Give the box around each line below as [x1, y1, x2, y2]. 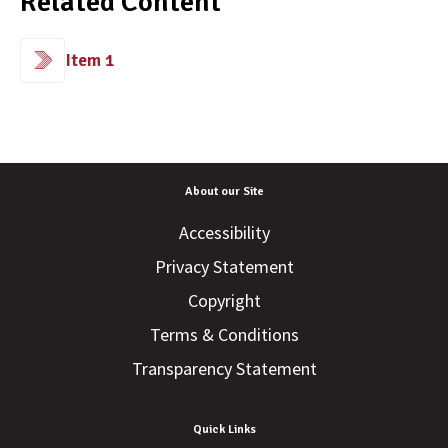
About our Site [184, 184, 264, 200]
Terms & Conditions [149, 323, 299, 347]
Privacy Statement [154, 255, 294, 279]
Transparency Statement [131, 357, 317, 381]
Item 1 [65, 49, 115, 72]
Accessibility [178, 221, 270, 245]
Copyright [187, 289, 261, 313]
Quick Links [192, 422, 256, 438]
